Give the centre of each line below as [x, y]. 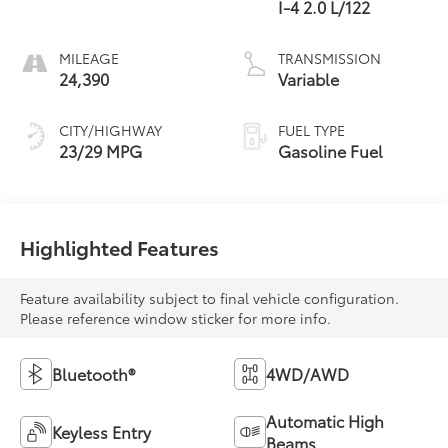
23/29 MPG [101, 150]
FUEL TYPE [311, 129]
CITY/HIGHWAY [111, 129]
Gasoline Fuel [330, 150]
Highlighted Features [120, 246]
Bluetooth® [94, 374]
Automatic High [325, 421]
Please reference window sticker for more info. [176, 318]
